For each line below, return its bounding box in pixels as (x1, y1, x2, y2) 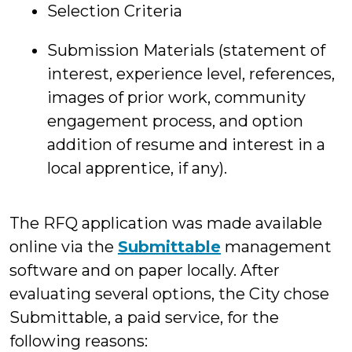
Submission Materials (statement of (47, 41, 325, 60)
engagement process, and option (47, 112, 303, 131)
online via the (9, 237, 118, 257)
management (221, 237, 332, 257)
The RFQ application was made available (9, 214, 322, 233)
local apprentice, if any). (47, 159, 227, 178)
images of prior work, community (47, 88, 306, 108)
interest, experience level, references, (47, 64, 335, 84)
